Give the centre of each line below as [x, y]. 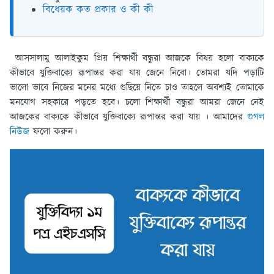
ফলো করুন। [55, 132]
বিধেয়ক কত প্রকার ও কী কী [98, 10]
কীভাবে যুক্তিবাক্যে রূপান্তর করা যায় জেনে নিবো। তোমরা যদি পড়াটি [137, 73]
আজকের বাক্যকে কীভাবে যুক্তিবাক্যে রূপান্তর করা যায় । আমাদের [128, 117]
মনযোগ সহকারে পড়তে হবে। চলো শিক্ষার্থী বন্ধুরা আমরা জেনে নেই [137, 103]
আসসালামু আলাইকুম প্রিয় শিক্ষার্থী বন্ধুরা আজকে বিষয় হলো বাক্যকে [137, 59]
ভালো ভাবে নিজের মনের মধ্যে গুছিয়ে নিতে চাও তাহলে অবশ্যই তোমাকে [137, 88]
